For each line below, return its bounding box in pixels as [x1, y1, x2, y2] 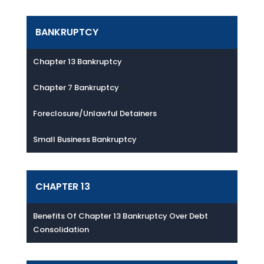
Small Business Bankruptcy [32, 134, 137, 145]
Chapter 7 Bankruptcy [32, 82, 119, 93]
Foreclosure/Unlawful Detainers [32, 108, 157, 119]
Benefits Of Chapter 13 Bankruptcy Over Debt [32, 210, 208, 222]
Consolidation [32, 224, 89, 235]
